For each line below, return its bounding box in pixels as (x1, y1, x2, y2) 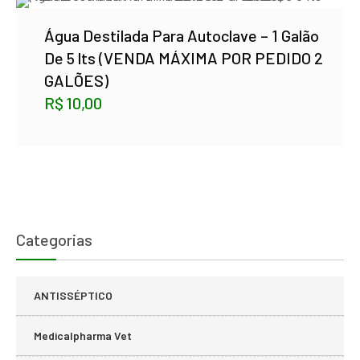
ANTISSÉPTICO (34, 288, 112, 302)
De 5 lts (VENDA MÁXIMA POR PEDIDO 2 (44, 48, 323, 67)
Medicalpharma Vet (34, 328, 132, 342)
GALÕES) (44, 71, 108, 90)
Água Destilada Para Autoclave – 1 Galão (44, 26, 319, 45)
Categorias (16, 229, 92, 249)
